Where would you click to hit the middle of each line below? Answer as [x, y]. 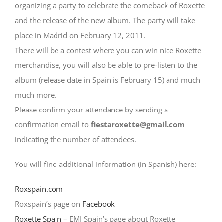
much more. [36, 95]
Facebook [99, 204]
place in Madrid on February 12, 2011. [80, 35]
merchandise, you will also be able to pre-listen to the [106, 65]
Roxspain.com [39, 189]
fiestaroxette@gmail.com [137, 124]
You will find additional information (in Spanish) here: [106, 164]
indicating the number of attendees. [76, 139]
